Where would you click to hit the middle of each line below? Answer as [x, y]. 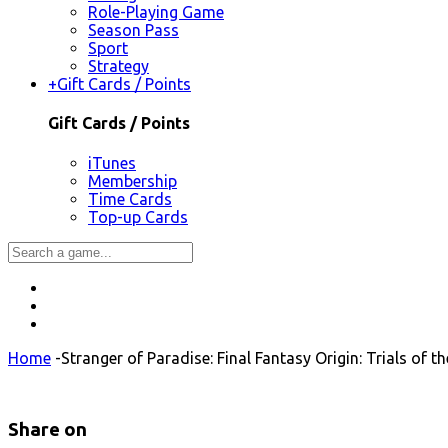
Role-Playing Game [156, 12]
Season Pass [133, 30]
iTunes [112, 162]
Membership [132, 180]
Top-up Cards [138, 216]
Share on [47, 430]
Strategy [118, 66]
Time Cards [130, 198]
